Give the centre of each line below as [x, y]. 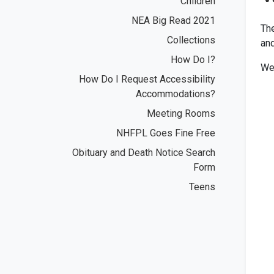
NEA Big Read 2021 [173, 20]
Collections [191, 40]
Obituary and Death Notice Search [144, 152]
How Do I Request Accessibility [147, 79]
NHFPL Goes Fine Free [166, 133]
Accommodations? [176, 94]
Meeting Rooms [181, 113]
